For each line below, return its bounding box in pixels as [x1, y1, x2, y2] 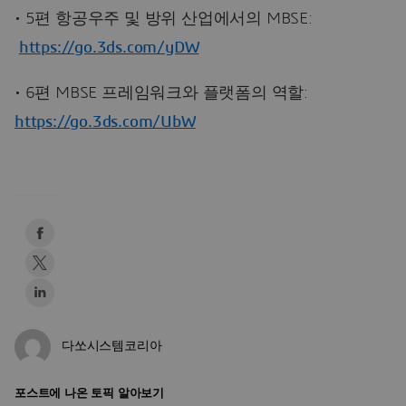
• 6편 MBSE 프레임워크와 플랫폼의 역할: [14, 84, 308, 101]
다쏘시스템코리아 [62, 340, 162, 353]
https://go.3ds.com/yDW [18, 39, 199, 56]
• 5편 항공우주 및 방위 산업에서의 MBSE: [14, 10, 313, 27]
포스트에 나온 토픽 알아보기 [14, 387, 164, 400]
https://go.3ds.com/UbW [14, 113, 196, 130]
